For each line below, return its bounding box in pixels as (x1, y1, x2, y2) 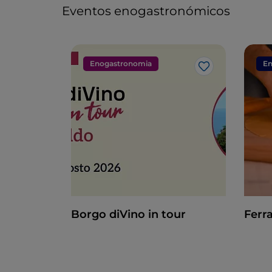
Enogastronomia (90, 59, 152, 68)
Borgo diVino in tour (71, 208, 186, 221)
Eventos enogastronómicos (62, 4, 230, 18)
